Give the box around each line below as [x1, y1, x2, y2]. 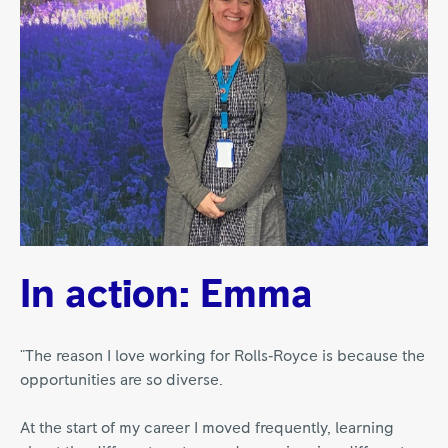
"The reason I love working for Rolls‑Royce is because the [20, 347, 425, 364]
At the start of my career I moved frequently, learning [20, 419, 394, 436]
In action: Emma [20, 274, 313, 315]
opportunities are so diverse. [20, 371, 223, 388]
